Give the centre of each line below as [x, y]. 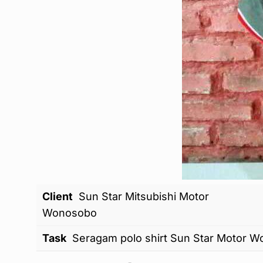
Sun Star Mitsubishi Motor [144, 196]
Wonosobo [70, 213]
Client [58, 196]
